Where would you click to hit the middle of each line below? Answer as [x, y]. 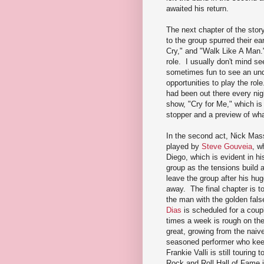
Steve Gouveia [227, 146]
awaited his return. [197, 8]
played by [184, 146]
